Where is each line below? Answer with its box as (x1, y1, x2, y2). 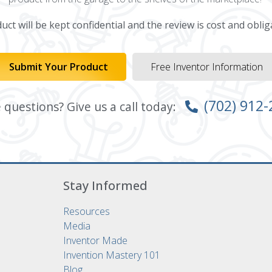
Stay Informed (63, 177, 148, 194)
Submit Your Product (9, 60, 108, 73)
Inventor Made (63, 234, 127, 247)
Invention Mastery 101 (63, 248, 160, 262)
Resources (63, 205, 110, 218)
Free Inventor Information (151, 60, 263, 73)
